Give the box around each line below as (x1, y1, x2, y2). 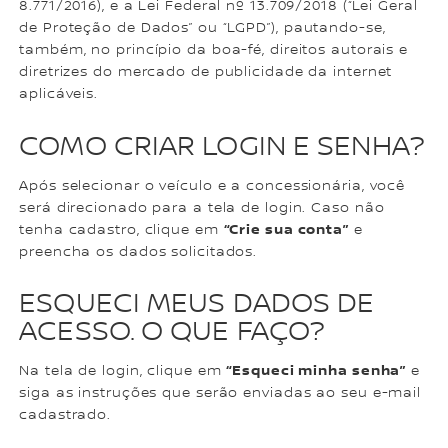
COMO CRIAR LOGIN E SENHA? (19, 129, 424, 164)
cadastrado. (19, 406, 112, 423)
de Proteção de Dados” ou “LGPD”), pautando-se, (19, 20, 386, 37)
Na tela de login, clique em (19, 362, 227, 379)
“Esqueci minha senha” (226, 361, 407, 379)
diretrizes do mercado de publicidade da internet (19, 64, 393, 81)
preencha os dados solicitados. (19, 243, 258, 260)
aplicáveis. (19, 86, 99, 103)
